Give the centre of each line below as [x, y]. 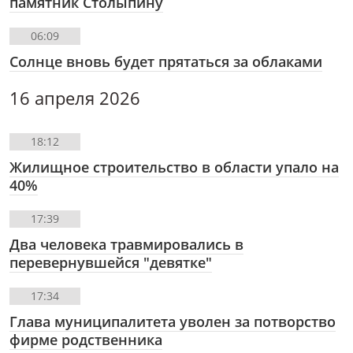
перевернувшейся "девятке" [111, 263]
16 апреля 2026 [75, 98]
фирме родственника [86, 340]
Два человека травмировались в [126, 245]
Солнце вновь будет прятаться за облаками [166, 62]
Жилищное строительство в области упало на [174, 167]
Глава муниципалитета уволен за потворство [173, 322]
